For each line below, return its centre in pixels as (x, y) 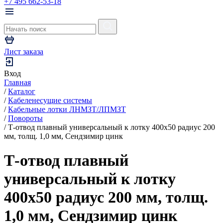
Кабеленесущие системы (50, 100)
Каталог (22, 91)
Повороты (25, 118)
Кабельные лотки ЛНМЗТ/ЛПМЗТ (67, 109)
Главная (17, 82)
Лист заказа (24, 52)
